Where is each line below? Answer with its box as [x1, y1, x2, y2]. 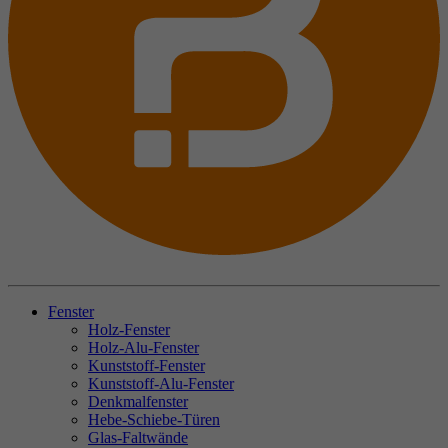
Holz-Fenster [88, 321, 170, 339]
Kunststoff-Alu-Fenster [88, 375, 234, 393]
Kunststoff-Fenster [88, 357, 205, 375]
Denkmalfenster [88, 393, 188, 411]
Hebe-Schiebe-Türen [88, 411, 220, 429]
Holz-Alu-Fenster [88, 339, 199, 357]
